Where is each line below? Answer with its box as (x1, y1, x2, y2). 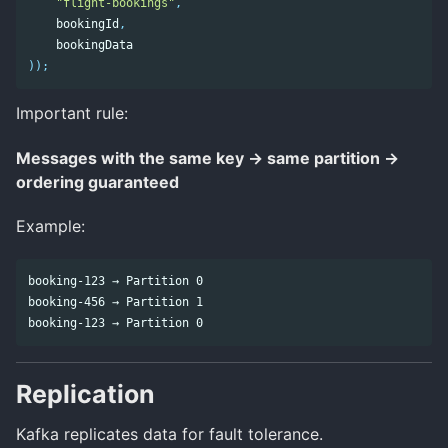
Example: (16, 216, 85, 237)
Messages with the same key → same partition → (16, 147, 399, 168)
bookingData (56, 37, 133, 52)
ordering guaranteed (16, 171, 179, 192)
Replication (16, 379, 155, 410)
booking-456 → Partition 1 (28, 295, 203, 310)
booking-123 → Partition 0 (28, 274, 203, 289)
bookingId (56, 16, 119, 31)
